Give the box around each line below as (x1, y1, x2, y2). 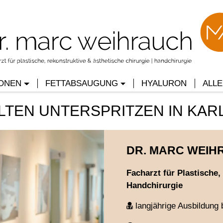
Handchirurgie (126, 181, 183, 191)
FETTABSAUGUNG (45, 79, 118, 88)
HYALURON (141, 79, 187, 88)
